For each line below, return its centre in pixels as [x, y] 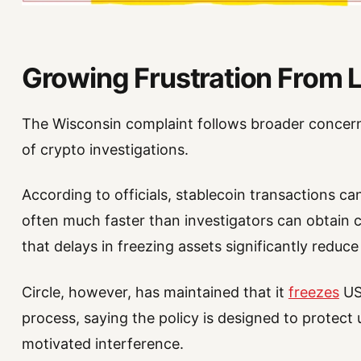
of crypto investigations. [105, 150]
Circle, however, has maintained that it [155, 292]
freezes [313, 292]
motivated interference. [102, 343]
